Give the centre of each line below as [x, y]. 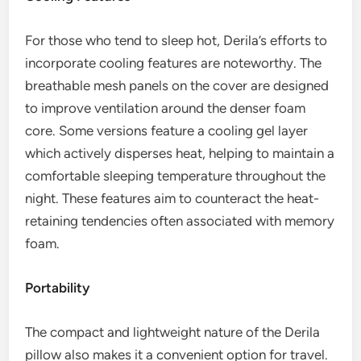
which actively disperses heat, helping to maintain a [180, 154]
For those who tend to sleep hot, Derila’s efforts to [176, 41]
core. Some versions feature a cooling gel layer [167, 131]
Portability [58, 288]
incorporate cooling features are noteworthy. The [174, 63]
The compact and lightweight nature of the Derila [173, 332]
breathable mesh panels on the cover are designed [177, 86]
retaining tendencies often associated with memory [180, 221]
